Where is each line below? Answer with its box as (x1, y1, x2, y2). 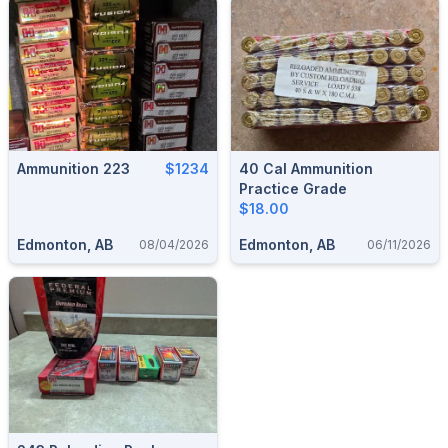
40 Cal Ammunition (239, 159, 263, 177)
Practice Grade (239, 179, 347, 197)
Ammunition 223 (17, 159, 130, 177)
